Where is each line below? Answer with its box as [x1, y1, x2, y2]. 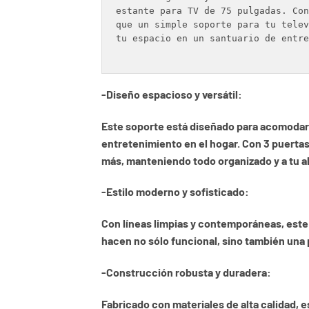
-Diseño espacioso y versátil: [101, 87, 242, 101]
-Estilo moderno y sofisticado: [101, 185, 249, 199]
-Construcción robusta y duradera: [101, 266, 271, 279]
